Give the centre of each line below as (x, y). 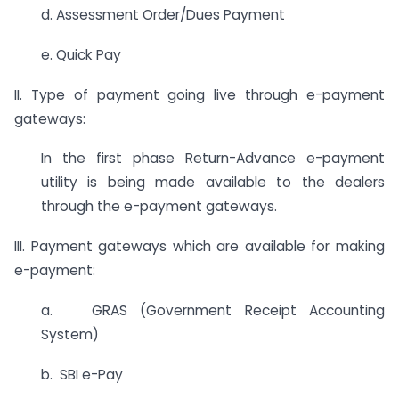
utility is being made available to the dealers (213, 183)
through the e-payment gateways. (159, 207)
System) (70, 334)
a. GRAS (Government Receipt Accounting (213, 310)
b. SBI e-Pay (82, 374)
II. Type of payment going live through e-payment (199, 94)
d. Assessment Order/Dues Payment (163, 14)
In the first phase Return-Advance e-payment (213, 159)
